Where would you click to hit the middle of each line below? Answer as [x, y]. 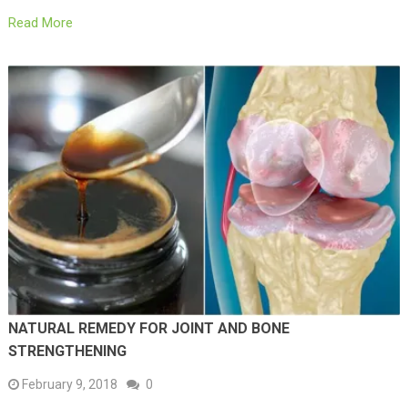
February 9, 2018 [69, 384]
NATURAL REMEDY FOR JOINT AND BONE [148, 328]
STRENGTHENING [67, 351]
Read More [40, 23]
